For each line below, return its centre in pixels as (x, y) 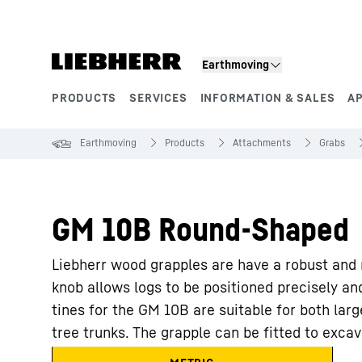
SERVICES (158, 97)
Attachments (262, 143)
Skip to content (95, 15)
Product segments (124, 115)
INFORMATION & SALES (267, 97)
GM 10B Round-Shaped (200, 229)
